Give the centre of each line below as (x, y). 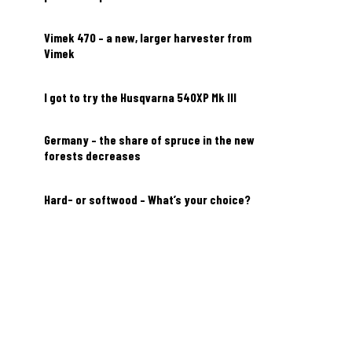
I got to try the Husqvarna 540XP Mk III (140, 97)
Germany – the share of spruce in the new (149, 139)
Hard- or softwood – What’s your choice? (147, 199)
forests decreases (92, 155)
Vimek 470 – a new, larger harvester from (148, 37)
